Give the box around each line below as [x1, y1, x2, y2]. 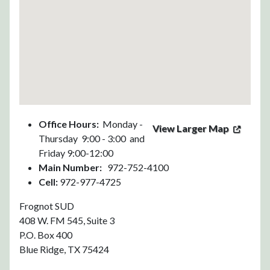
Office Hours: [39, 118, 99, 130]
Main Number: [39, 162, 102, 173]
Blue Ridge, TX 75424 [19, 243, 109, 255]
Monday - [99, 118, 143, 130]
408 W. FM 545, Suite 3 [19, 215, 115, 226]
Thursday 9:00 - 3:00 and [39, 133, 145, 144]
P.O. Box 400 [19, 229, 72, 240]
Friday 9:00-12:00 [39, 147, 113, 159]
